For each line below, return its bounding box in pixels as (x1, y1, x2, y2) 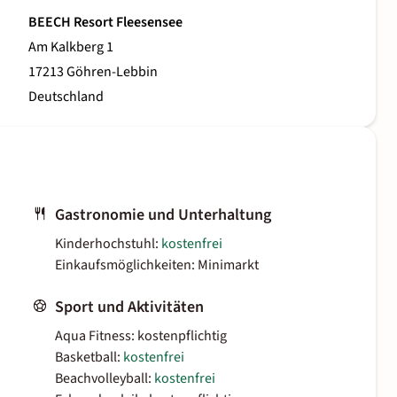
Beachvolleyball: (55, 369, 154, 389)
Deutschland (28, 87, 104, 107)
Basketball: (55, 347, 123, 368)
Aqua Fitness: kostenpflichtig (55, 326, 227, 346)
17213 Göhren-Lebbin (28, 62, 158, 82)
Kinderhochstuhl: (55, 234, 161, 254)
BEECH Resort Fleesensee (28, 12, 183, 33)
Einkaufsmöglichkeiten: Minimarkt (55, 255, 259, 276)
